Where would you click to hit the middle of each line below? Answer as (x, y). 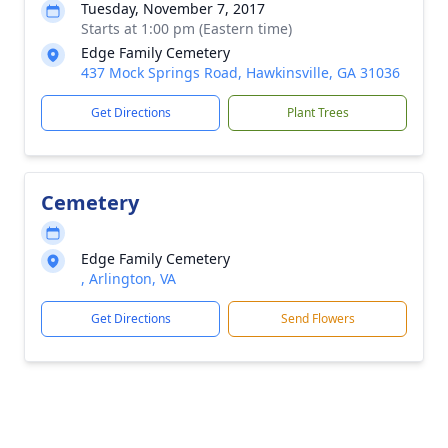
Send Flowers (317, 318)
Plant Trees (317, 112)
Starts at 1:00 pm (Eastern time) (186, 28)
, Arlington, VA (128, 278)
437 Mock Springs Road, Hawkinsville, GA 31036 (240, 72)
